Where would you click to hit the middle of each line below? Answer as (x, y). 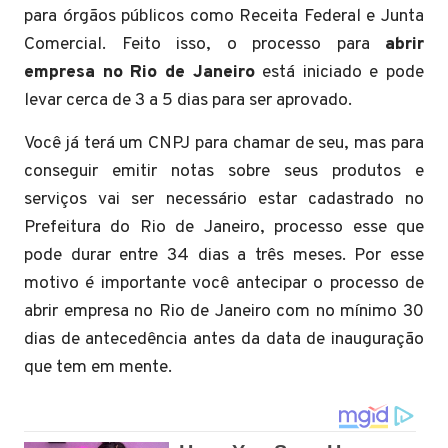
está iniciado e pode (339, 72)
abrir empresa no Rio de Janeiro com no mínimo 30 (224, 311)
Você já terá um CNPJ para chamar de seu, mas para (224, 143)
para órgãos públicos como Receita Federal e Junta (224, 16)
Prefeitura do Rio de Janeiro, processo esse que (224, 227)
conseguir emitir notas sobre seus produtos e (224, 171)
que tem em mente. (98, 367)
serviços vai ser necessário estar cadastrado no (224, 199)
